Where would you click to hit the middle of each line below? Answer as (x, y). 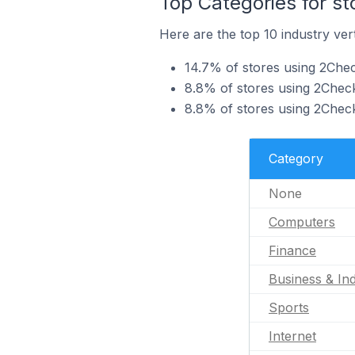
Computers (302, 222)
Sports (289, 307)
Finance (292, 250)
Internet (292, 336)
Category (296, 158)
